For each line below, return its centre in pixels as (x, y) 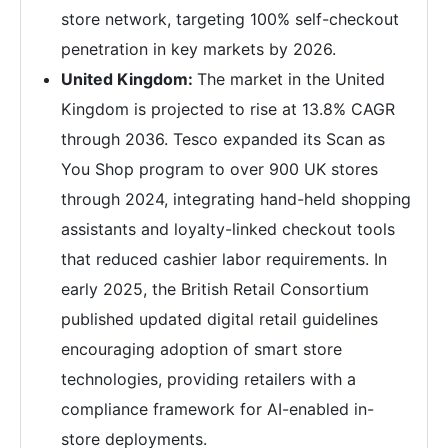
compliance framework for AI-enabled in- (217, 409)
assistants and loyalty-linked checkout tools (228, 229)
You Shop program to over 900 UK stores (219, 169)
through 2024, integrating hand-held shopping (236, 199)
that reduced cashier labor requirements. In (224, 259)
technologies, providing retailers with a (208, 379)
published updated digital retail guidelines (219, 319)
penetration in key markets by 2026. (198, 49)
